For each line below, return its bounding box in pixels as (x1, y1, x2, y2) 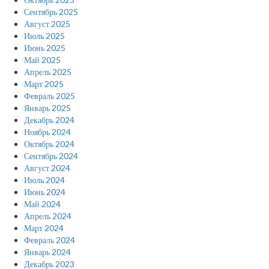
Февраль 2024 (24, 235, 75, 246)
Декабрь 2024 (24, 115, 74, 125)
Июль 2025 (24, 31, 65, 41)
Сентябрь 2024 (24, 151, 78, 162)
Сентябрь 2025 (24, 7, 78, 17)
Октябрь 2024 (24, 139, 74, 150)
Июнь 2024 (24, 187, 65, 198)
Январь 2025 (24, 103, 71, 113)
